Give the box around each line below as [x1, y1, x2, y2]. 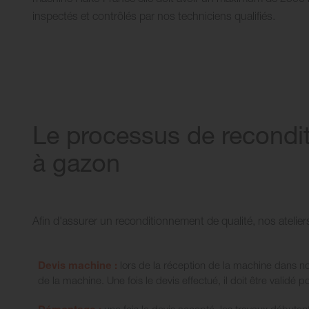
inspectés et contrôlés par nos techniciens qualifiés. [32, 10, 275, 23]
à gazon [32, 147, 120, 177]
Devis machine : [38, 258, 120, 271]
